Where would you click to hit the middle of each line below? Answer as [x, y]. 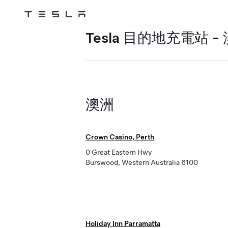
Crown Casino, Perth [120, 137]
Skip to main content [42, 28]
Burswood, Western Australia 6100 [142, 162]
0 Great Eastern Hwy [119, 152]
